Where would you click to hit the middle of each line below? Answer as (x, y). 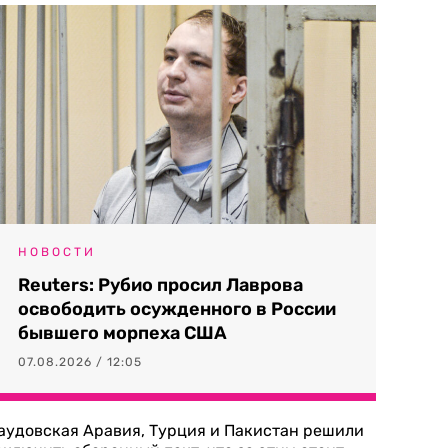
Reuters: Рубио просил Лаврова (160, 285)
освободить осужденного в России (177, 309)
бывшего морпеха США (122, 333)
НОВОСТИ (57, 252)
